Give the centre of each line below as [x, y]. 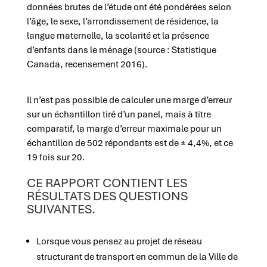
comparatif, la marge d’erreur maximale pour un [124, 129]
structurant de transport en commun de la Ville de [137, 257]
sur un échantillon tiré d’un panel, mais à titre [119, 114]
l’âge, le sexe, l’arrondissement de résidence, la [122, 21]
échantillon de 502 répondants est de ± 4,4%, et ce [130, 143]
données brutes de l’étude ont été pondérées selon [129, 7]
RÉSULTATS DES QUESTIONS [107, 196]
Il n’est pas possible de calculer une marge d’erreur [129, 100]
